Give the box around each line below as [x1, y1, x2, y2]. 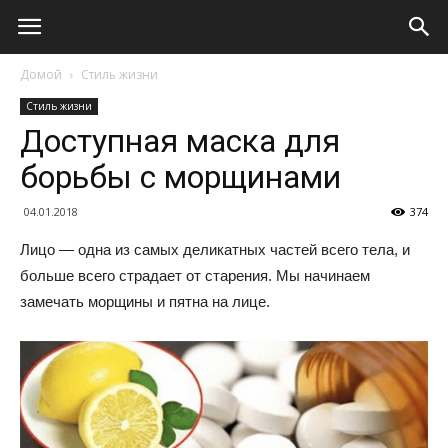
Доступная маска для [20, 122, 340, 160]
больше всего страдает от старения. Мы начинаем [20, 267, 370, 284]
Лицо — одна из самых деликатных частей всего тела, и [20, 241, 410, 258]
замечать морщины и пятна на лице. [20, 293, 270, 310]
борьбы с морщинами [20, 158, 341, 196]
